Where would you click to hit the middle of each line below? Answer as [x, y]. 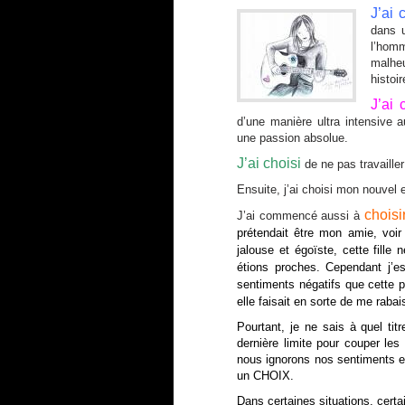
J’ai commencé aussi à [301, 216]
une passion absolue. [292, 138]
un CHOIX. [265, 376]
